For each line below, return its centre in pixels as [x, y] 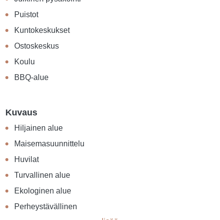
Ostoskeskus [37, 46]
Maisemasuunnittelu [50, 144]
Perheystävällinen [46, 207]
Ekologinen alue [43, 191]
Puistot [27, 15]
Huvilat [27, 160]
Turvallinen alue [42, 175]
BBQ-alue [32, 78]
